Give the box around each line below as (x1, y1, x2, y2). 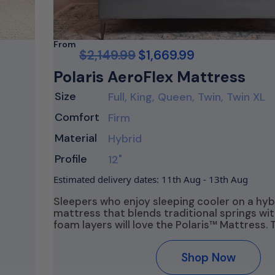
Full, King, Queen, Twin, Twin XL (108, 90, 265, 104)
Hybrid (108, 131, 142, 146)
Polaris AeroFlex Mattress (53, 67, 246, 87)
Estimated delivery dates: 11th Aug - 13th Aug (53, 173, 248, 185)
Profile (55, 152, 87, 166)
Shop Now (181, 250, 236, 265)
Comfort (55, 110, 99, 125)
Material (55, 131, 97, 145)
